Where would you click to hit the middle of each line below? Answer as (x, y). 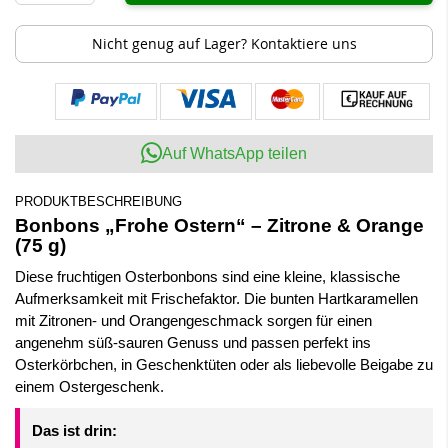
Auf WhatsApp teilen (234, 153)
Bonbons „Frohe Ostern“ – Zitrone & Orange (219, 225)
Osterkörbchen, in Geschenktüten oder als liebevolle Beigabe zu (224, 365)
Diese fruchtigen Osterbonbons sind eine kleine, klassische (207, 277)
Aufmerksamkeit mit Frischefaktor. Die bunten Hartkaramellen (216, 299)
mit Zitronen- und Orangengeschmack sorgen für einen (193, 321)
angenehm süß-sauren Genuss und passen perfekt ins (193, 343)
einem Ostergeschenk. (89, 387)
